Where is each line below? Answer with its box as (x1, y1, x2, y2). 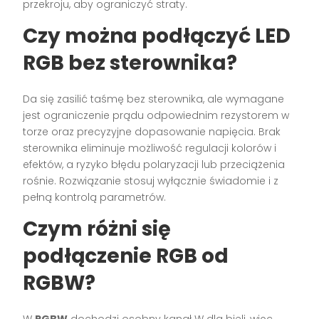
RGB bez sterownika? (23, 49, 238, 78)
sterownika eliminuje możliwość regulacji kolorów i (23, 141, 277, 156)
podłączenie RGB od (23, 242, 229, 271)
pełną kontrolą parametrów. (23, 190, 167, 205)
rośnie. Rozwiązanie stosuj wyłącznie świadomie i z (23, 174, 279, 189)
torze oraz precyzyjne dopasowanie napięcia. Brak (23, 125, 281, 140)
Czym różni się (23, 215, 172, 244)
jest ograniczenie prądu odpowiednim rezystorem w (23, 108, 290, 123)
